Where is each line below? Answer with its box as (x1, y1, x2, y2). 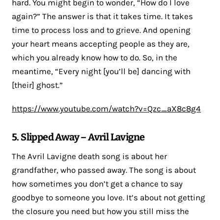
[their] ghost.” (12, 80, 63, 90)
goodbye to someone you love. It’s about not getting (12, 192, 205, 202)
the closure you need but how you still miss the (12, 206, 189, 216)
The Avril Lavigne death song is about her (12, 151, 167, 161)
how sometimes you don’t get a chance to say (12, 178, 183, 189)
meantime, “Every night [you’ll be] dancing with (12, 66, 191, 76)
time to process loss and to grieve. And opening (12, 25, 191, 35)
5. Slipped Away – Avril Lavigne (12, 131, 145, 143)
